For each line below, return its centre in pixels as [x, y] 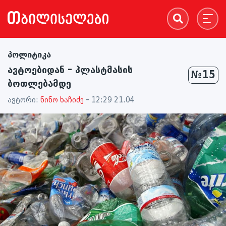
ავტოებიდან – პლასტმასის [70, 70]
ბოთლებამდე [39, 84]
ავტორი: [24, 100]
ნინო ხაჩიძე [62, 100]
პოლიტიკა [29, 55]
